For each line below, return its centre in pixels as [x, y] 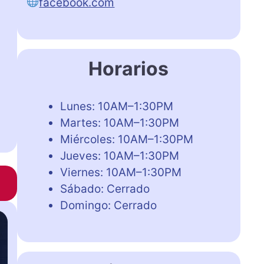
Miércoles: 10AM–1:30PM [126, 139]
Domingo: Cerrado [108, 205]
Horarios [129, 68]
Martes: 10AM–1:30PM [119, 123]
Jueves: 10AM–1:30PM [119, 156]
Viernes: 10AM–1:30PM [121, 172]
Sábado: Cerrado [105, 189]
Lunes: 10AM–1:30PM [116, 106]
